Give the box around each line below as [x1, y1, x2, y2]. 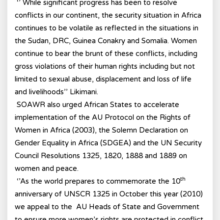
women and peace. [15, 164, 79, 173]
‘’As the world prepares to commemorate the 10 [15, 177, 180, 186]
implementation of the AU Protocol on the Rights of [15, 113, 191, 122]
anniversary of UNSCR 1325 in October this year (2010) [15, 190, 203, 198]
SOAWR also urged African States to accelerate [15, 100, 179, 109]
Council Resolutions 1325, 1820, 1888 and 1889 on [15, 151, 187, 160]
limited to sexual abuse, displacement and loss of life [15, 75, 192, 83]
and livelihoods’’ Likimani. [15, 87, 98, 96]
